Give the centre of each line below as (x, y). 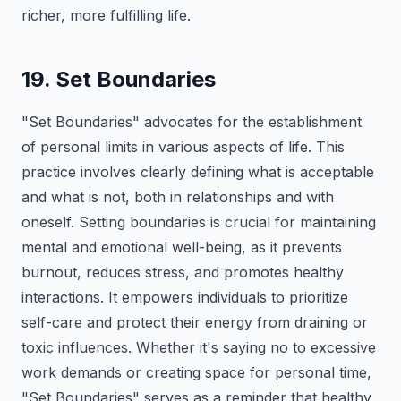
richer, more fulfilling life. (106, 15)
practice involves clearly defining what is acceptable (198, 172)
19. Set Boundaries (119, 79)
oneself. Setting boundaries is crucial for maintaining (199, 222)
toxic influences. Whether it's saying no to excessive (199, 347)
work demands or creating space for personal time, (196, 372)
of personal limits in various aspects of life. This (183, 147)
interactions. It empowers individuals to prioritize (185, 297)
